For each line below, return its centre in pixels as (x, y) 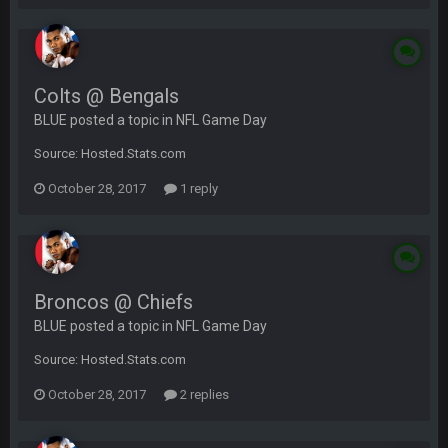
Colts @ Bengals (106, 96)
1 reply (197, 188)
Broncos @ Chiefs (113, 302)
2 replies (203, 394)
